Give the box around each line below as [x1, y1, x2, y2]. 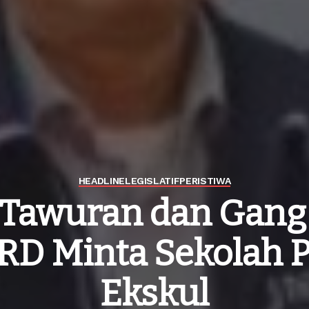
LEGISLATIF [124, 175, 180, 187]
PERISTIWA [179, 175, 231, 187]
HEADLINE [78, 175, 125, 187]
